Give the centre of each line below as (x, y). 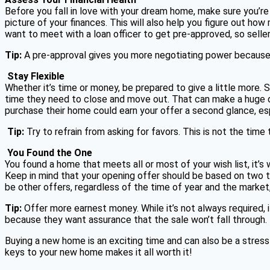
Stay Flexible (36, 76)
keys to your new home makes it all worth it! (99, 252)
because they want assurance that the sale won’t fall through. (136, 219)
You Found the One (50, 152)
